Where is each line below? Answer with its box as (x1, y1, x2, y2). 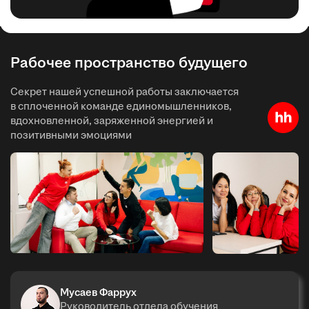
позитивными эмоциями (10, 128, 132, 143)
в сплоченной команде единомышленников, (10, 99, 232, 114)
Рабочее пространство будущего (10, 52, 248, 73)
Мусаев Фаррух (60, 284, 137, 299)
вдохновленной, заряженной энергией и (10, 113, 213, 128)
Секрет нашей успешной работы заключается (10, 84, 239, 99)
